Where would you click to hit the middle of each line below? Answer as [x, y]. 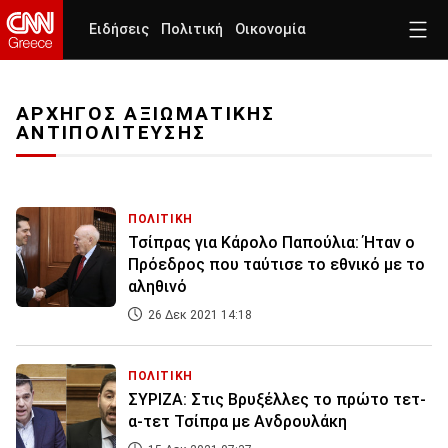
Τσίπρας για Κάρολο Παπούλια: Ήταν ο [271, 243]
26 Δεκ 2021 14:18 [198, 315]
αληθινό [157, 287]
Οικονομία [270, 29]
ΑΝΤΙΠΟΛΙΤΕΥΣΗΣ [111, 133]
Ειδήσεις [119, 29]
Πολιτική [192, 29]
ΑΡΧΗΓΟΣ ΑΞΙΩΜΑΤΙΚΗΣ [146, 114]
